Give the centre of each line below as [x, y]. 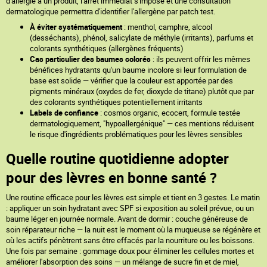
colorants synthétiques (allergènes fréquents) [107, 48]
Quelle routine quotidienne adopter [117, 159]
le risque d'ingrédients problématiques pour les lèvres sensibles [136, 134]
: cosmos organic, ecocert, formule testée [169, 113]
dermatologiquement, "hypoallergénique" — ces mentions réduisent [142, 123]
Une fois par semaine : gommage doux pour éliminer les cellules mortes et [130, 251]
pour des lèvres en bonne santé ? [111, 178]
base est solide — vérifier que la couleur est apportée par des [131, 80]
